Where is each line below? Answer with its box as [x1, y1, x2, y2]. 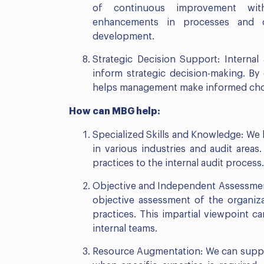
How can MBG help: [69, 107, 160, 117]
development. [93, 32, 154, 42]
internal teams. [93, 224, 157, 234]
